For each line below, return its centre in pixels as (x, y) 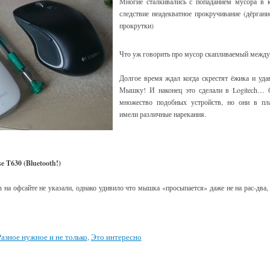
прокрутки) (136, 26)
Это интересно (116, 237)
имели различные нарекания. (162, 114)
